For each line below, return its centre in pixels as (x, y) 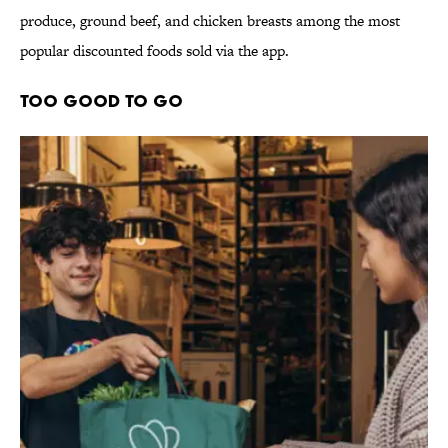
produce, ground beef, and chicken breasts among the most (210, 21)
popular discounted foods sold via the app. (154, 51)
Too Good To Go (101, 101)
